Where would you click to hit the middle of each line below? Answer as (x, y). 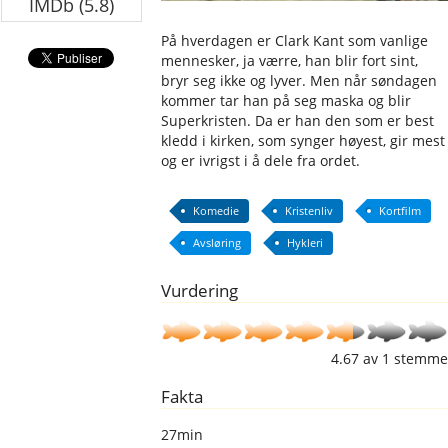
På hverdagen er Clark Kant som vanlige (295, 40)
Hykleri (305, 242)
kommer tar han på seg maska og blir (286, 100)
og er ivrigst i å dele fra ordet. (261, 160)
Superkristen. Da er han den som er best (298, 120)
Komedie (216, 210)
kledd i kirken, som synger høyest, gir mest (303, 140)
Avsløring (217, 242)
